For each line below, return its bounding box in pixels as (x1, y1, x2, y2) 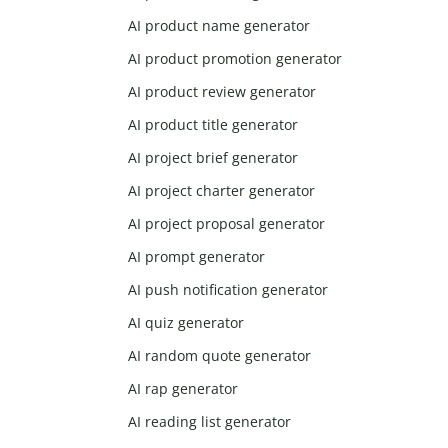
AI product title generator (128, 115, 299, 135)
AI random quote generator (128, 346, 312, 366)
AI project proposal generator (128, 214, 326, 234)
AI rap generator (128, 379, 239, 399)
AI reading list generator (128, 412, 292, 432)
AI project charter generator (128, 181, 316, 201)
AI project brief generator (128, 148, 299, 168)
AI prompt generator (128, 247, 266, 267)
